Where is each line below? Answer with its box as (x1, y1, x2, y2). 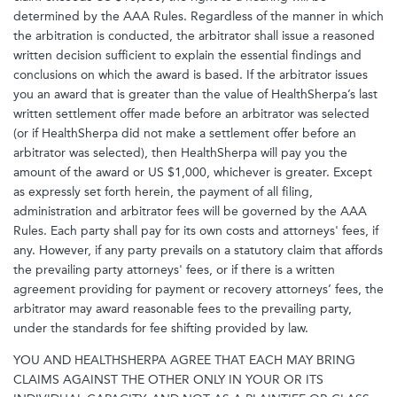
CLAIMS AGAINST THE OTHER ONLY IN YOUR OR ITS (13, 372, 323, 387)
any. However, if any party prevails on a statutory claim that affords (13, 243, 383, 258)
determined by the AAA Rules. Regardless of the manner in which (13, 9, 384, 24)
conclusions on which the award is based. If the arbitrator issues (13, 67, 368, 82)
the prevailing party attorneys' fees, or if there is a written (13, 262, 335, 277)
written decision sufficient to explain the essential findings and (13, 48, 362, 63)
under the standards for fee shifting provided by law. (13, 321, 308, 336)
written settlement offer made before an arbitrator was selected (13, 106, 370, 121)
